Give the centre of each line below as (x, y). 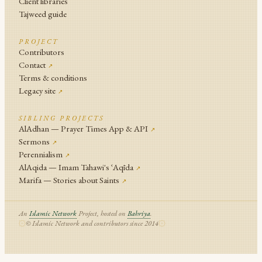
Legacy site (37, 90)
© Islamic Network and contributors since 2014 (92, 223)
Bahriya (139, 213)
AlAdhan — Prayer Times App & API (83, 128)
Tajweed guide (43, 14)
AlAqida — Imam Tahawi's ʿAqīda (76, 167)
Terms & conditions (53, 77)
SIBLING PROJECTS (61, 118)
